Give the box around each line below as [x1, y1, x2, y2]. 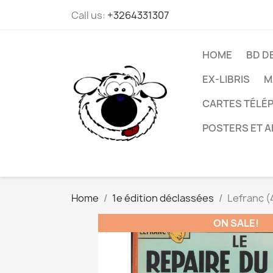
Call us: [71, 9, 107, 22]
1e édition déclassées [112, 191, 214, 205]
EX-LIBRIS [202, 73, 250, 86]
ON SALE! [213, 216, 259, 230]
